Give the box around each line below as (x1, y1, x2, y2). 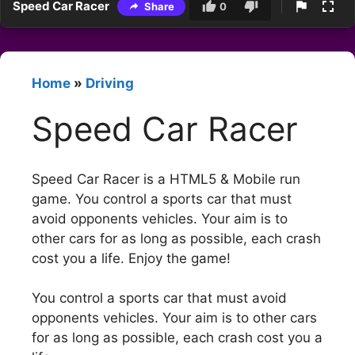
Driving (86, 75, 134, 92)
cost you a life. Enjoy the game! (32, 250, 231, 266)
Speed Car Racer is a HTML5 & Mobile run (32, 170, 300, 187)
